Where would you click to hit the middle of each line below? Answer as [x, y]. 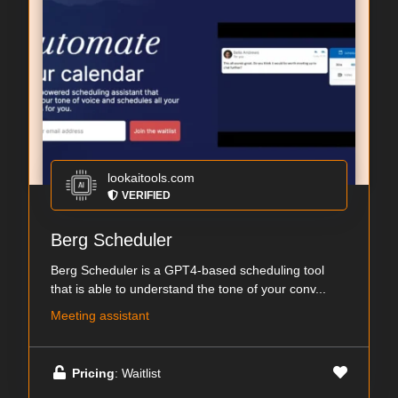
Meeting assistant [100, 316]
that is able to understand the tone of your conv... [188, 289]
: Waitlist [138, 373]
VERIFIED [146, 196]
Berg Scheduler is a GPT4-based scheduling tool [187, 271]
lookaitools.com [151, 178]
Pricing [93, 373]
